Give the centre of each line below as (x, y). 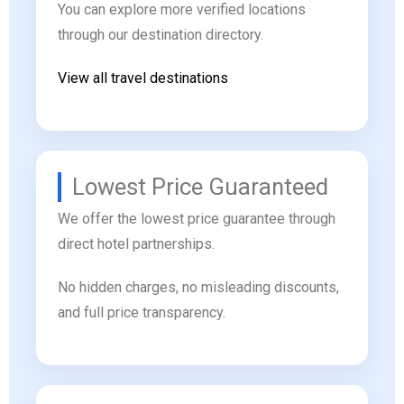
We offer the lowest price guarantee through (197, 219)
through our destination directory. (161, 35)
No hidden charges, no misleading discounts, (198, 288)
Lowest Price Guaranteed (200, 187)
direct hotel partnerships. (136, 244)
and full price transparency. (142, 313)
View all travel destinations (143, 78)
